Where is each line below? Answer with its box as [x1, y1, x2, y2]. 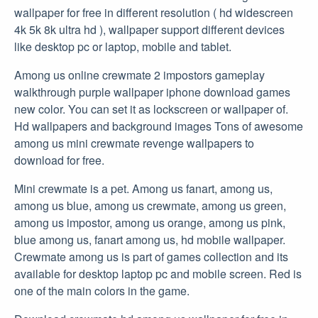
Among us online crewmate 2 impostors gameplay [14, 66, 265, 83]
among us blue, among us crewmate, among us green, [14, 197, 286, 214]
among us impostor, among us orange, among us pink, [14, 214, 285, 231]
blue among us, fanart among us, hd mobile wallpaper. [14, 231, 285, 248]
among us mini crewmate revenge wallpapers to [14, 134, 254, 151]
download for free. [14, 151, 104, 168]
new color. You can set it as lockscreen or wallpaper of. [14, 100, 288, 117]
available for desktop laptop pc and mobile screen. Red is [14, 265, 302, 282]
